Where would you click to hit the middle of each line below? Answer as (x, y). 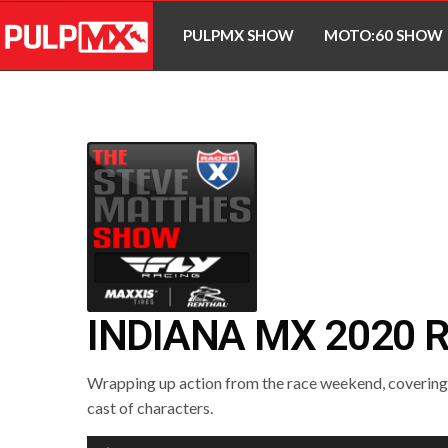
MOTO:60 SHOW (384, 35)
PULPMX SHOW (239, 35)
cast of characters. (150, 407)
